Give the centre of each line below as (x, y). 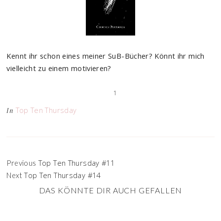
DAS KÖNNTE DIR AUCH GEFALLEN (110, 190)
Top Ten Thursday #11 (76, 163)
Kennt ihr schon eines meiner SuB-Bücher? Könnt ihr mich (106, 56)
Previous (21, 163)
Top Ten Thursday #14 (62, 175)
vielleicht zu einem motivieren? (59, 68)
